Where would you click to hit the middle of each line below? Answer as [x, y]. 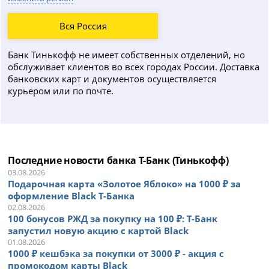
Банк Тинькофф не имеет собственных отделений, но [127, 54]
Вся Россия [83, 26]
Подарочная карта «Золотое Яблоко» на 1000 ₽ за [125, 183]
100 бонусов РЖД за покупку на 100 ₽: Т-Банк [113, 218]
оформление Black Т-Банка [71, 195]
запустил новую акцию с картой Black [98, 230]
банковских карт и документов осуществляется [112, 78]
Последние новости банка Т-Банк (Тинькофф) [118, 160]
